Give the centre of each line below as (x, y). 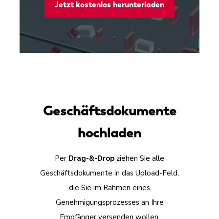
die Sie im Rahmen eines (109, 188)
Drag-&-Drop (91, 159)
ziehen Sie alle (139, 159)
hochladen (109, 133)
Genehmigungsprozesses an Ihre (109, 203)
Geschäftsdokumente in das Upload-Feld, (109, 173)
